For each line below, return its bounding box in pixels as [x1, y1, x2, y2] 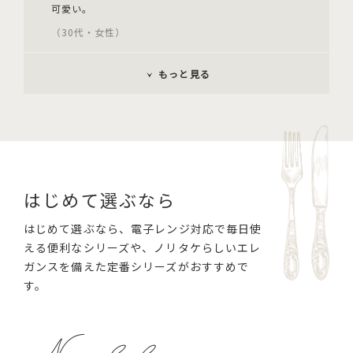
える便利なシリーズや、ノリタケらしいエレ [24, 240, 262, 256]
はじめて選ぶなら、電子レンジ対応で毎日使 [24, 221, 262, 237]
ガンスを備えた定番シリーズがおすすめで [24, 258, 250, 275]
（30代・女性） [51, 25, 125, 39]
